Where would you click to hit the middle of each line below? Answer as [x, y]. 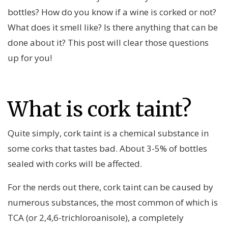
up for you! [30, 58]
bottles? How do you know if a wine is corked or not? [112, 12]
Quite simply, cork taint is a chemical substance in [108, 133]
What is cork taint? [99, 110]
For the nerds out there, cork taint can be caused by [110, 187]
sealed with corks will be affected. [75, 164]
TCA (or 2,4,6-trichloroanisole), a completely [96, 218]
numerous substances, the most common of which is [113, 203]
